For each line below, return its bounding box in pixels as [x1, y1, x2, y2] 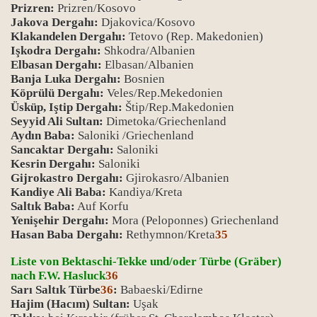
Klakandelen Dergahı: [11, 30, 126, 43]
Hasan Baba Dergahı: [11, 228, 123, 241]
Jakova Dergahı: [11, 16, 98, 29]
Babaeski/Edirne [120, 283, 203, 296]
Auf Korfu [75, 200, 129, 213]
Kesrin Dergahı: [11, 157, 96, 171]
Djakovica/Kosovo [98, 16, 195, 29]
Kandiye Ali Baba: [11, 185, 106, 199]
